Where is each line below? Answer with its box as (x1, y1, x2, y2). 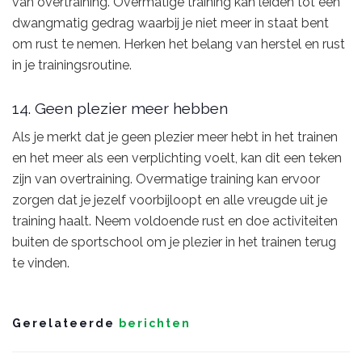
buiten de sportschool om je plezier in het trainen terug (12, 234, 336, 250)
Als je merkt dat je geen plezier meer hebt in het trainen (12, 129, 338, 145)
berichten (115, 317, 191, 330)
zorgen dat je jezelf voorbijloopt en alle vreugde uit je (12, 192, 327, 208)
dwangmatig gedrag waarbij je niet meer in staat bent (12, 15, 329, 32)
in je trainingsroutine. (12, 57, 132, 74)
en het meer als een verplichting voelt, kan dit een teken (12, 150, 342, 166)
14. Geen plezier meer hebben (12, 99, 228, 117)
